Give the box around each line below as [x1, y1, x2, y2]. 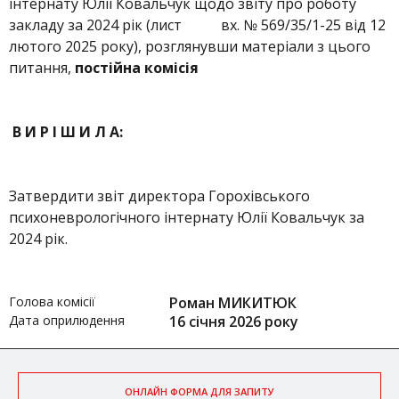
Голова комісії [9, 293, 95, 310]
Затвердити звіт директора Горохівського [9, 186, 310, 206]
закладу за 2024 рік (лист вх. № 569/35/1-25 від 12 [9, 15, 386, 35]
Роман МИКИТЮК [169, 293, 297, 313]
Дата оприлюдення [9, 312, 125, 329]
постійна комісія [75, 58, 199, 77]
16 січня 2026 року [169, 312, 298, 331]
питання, [9, 58, 75, 77]
